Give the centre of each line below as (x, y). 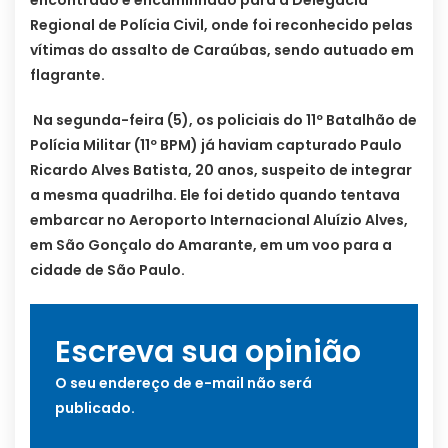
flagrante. (67, 75)
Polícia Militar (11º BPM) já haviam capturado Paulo (216, 145)
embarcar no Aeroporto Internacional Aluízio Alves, (219, 220)
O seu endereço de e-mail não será (183, 383)
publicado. (95, 408)
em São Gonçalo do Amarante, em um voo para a (211, 245)
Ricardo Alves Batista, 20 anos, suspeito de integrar (221, 170)
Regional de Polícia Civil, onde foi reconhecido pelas (221, 25)
